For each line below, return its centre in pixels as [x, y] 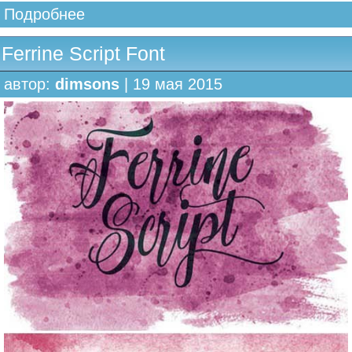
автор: [29, 84]
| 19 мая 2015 [171, 84]
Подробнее [44, 15]
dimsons [87, 84]
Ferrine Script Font [83, 54]
